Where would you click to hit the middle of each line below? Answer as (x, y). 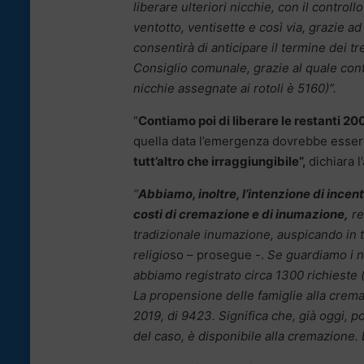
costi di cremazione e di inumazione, (241, 214)
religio (152, 255)
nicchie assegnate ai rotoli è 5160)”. (235, 89)
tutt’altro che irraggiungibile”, (221, 162)
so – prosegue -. (217, 255)
